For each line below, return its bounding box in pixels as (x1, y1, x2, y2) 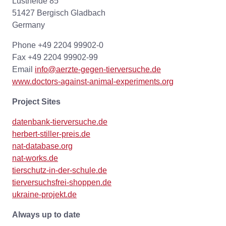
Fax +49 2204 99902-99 (12, 53, 98, 62)
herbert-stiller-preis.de (12, 130, 90, 139)
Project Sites (12, 97, 61, 106)
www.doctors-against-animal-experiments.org (12, 77, 174, 86)
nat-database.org (12, 142, 73, 151)
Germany (12, 21, 45, 30)
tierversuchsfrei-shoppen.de (12, 178, 111, 187)
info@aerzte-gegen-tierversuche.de (35, 65, 161, 74)
